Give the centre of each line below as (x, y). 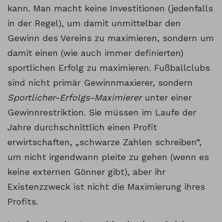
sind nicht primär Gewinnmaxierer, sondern (100, 83)
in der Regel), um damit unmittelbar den (94, 23)
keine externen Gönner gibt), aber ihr (86, 172)
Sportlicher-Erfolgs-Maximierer (75, 98)
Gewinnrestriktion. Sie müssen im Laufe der (102, 112)
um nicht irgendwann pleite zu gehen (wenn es (108, 157)
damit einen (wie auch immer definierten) (95, 53)
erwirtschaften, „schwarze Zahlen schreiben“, (105, 142)
